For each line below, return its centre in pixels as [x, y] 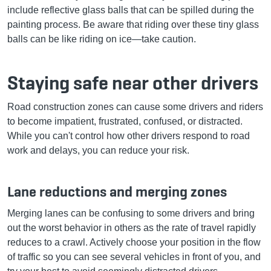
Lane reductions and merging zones [117, 191]
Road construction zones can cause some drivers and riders [135, 106]
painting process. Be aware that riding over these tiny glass [133, 24]
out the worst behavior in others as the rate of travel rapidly [132, 227]
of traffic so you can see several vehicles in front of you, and [134, 256]
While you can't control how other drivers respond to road [129, 135]
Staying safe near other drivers [133, 83]
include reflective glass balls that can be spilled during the [131, 10]
